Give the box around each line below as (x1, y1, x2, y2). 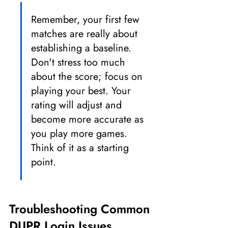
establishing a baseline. (31, 41, 134, 55)
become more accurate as (31, 112, 147, 127)
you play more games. (31, 126, 130, 141)
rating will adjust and (31, 98, 125, 112)
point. (31, 155, 56, 169)
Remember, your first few (31, 12, 142, 27)
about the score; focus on (31, 69, 146, 84)
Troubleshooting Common (9, 200, 153, 218)
